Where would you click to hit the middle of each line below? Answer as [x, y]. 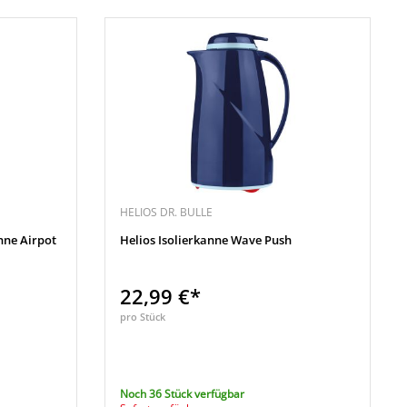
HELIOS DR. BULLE [167, 212]
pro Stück [143, 317]
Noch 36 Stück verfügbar [183, 394]
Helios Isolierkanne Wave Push [206, 240]
